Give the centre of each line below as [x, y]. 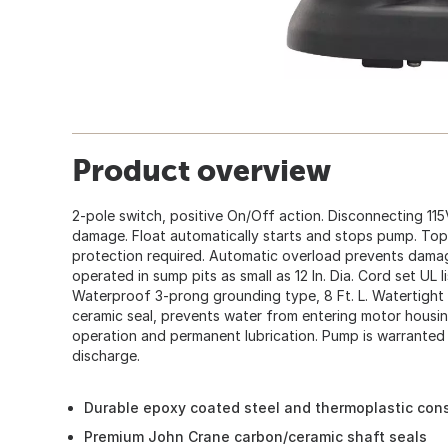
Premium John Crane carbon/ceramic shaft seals [255, 436]
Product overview [201, 169]
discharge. [106, 355]
